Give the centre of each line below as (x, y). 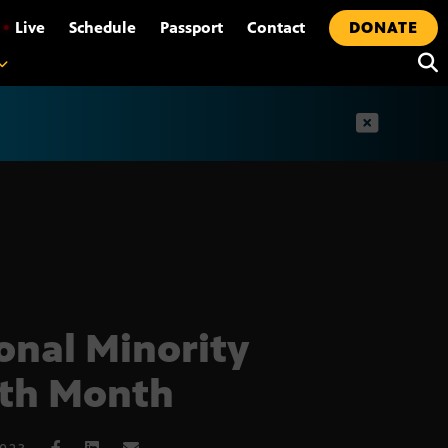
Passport (191, 27)
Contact (276, 27)
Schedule (102, 27)
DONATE (383, 27)
